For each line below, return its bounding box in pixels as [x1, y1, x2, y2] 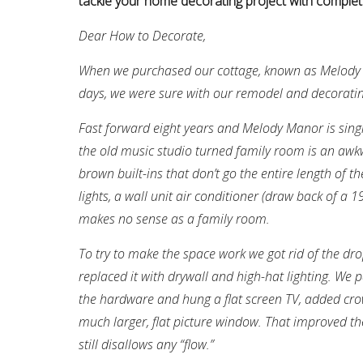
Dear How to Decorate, [79, 27, 206, 45]
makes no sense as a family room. [79, 210, 270, 228]
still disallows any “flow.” [79, 335, 214, 354]
